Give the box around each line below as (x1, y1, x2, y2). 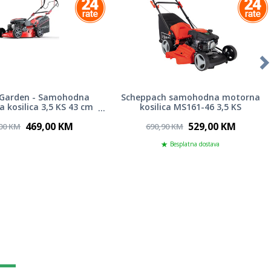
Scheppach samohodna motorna (120, 91, 260, 103)
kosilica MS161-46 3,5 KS (139, 101, 241, 113)
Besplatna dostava (169, 139, 220, 148)
